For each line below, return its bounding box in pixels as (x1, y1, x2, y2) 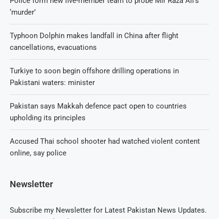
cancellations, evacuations (10, 43, 97, 52)
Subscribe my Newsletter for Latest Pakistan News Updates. (10, 205, 207, 215)
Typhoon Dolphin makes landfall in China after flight (10, 31, 178, 40)
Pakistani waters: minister (10, 78, 95, 87)
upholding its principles (10, 113, 86, 122)
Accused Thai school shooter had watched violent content (10, 136, 200, 146)
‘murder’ (10, 7, 36, 17)
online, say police (10, 148, 66, 157)
